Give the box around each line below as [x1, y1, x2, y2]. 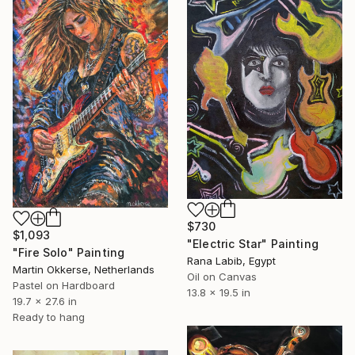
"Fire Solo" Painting [13, 245, 125, 259]
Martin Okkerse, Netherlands [13, 262, 155, 276]
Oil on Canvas [187, 269, 257, 283]
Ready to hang [13, 310, 85, 323]
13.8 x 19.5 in [187, 285, 250, 299]
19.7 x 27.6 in [13, 294, 77, 307]
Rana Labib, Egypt [187, 254, 276, 267]
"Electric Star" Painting [187, 236, 319, 250]
